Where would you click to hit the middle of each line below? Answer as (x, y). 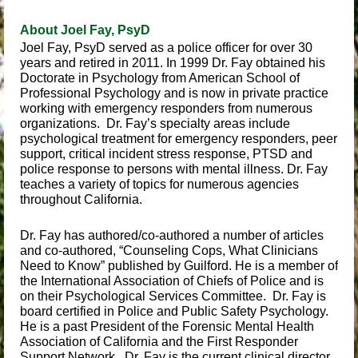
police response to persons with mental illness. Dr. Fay (174, 169)
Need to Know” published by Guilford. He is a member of (179, 265)
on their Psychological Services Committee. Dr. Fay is (173, 296)
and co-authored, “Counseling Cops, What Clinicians (169, 250)
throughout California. (81, 200)
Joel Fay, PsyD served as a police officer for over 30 (166, 48)
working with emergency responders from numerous (166, 109)
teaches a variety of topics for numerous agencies (159, 185)
